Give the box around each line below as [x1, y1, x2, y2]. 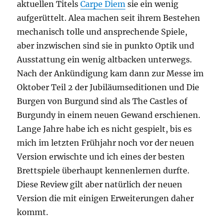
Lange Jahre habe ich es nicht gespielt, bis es [17, 123, 192, 134]
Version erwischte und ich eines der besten [17, 151, 185, 162]
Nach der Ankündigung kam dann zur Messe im [17, 68, 204, 78]
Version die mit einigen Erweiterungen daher [17, 193, 194, 203]
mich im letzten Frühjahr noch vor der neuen [17, 137, 195, 148]
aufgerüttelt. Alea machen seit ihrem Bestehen [17, 12, 201, 23]
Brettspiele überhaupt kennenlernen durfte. [17, 165, 190, 175]
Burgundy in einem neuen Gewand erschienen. [17, 110, 201, 120]
